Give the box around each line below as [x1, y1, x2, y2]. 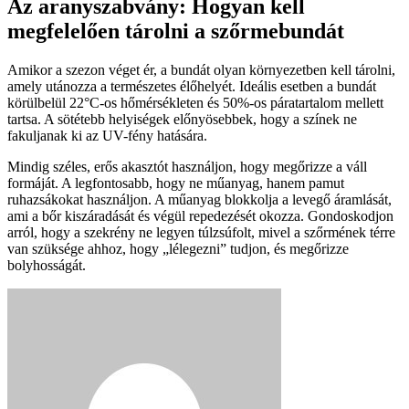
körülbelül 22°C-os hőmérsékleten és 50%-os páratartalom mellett [7, 95, 383, 111]
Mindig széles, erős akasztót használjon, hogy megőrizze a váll [7, 159, 367, 175]
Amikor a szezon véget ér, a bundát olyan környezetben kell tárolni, [7, 62, 395, 79]
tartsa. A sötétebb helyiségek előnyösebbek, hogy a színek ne [7, 111, 357, 128]
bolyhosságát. [7, 257, 86, 274]
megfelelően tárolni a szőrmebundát [7, 19, 344, 44]
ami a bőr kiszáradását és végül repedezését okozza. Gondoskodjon [7, 208, 393, 225]
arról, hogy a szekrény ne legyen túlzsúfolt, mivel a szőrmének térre [7, 225, 395, 241]
